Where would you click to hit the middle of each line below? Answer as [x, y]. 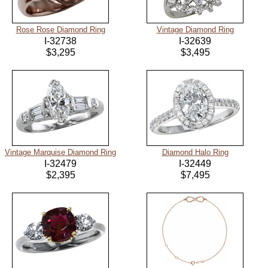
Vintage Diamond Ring [195, 30]
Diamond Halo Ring [195, 153]
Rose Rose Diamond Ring [60, 30]
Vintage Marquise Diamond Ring [60, 153]
